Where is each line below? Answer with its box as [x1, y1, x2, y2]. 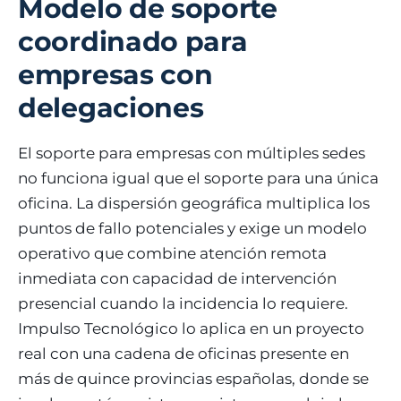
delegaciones [18, 90, 204, 124]
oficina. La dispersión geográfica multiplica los [18, 193, 370, 212]
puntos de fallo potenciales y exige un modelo [18, 218, 367, 237]
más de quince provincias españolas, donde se [18, 369, 369, 388]
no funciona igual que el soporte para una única [18, 168, 379, 187]
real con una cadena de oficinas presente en [18, 344, 349, 363]
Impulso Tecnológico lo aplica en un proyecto [18, 319, 364, 337]
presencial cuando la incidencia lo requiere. [18, 294, 348, 312]
